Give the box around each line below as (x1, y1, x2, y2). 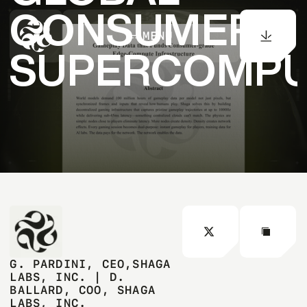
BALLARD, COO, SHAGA (10, 283, 156, 297)
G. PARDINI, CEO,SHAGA (10, 257, 171, 271)
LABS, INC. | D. (10, 270, 125, 284)
